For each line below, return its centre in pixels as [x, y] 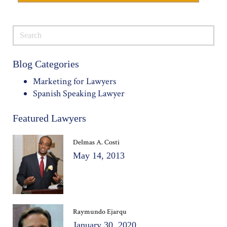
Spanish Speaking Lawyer [79, 93]
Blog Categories [46, 64]
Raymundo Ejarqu [100, 212]
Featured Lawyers [49, 118]
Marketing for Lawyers [74, 81]
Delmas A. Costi [97, 142]
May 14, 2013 [99, 156]
